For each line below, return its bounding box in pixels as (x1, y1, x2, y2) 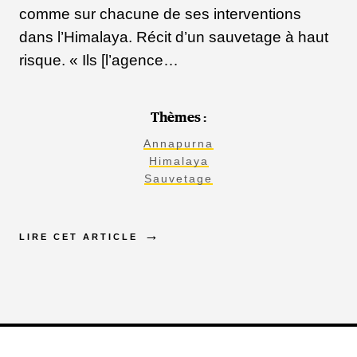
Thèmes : (151, 111, 206, 125)
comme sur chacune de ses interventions (19, 5, 301, 22)
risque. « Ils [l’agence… (19, 51, 178, 69)
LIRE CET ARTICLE (19, 231, 138, 241)
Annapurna (143, 136, 214, 150)
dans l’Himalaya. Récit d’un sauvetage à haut (19, 28, 328, 45)
